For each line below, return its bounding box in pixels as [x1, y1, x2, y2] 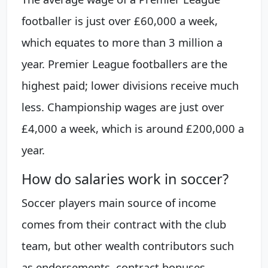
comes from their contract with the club [22, 217, 226, 232]
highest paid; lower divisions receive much [22, 78, 239, 93]
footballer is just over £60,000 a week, [22, 13, 218, 29]
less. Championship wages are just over [22, 99, 224, 115]
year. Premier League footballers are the [22, 56, 227, 72]
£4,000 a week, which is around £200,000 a [22, 121, 244, 136]
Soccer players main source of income [22, 195, 216, 211]
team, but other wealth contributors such [22, 238, 234, 254]
